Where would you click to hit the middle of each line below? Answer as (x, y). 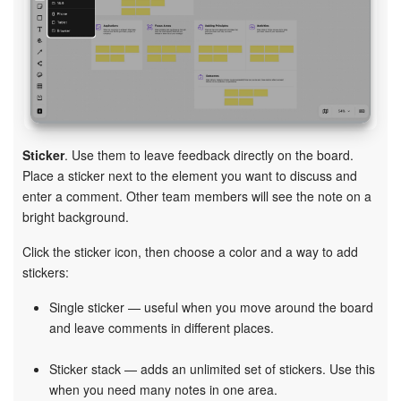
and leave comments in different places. (162, 327)
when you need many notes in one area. (163, 389)
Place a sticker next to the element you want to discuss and (190, 175)
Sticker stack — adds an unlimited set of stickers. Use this (212, 368)
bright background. (76, 216)
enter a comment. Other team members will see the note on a (197, 196)
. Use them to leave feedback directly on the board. (209, 154)
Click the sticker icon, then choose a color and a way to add (190, 251)
